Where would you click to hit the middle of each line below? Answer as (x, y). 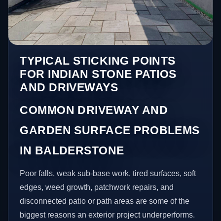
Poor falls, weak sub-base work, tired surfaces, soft (108, 173)
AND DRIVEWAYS (69, 87)
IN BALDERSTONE (72, 150)
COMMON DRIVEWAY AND (94, 110)
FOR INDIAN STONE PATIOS (98, 74)
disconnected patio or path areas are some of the (105, 201)
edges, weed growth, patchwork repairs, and (97, 187)
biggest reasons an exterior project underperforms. (108, 215)
